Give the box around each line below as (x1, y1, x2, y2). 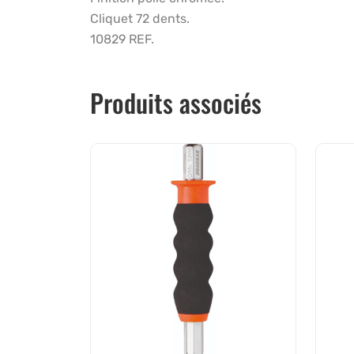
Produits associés (90, 83, 262, 121)
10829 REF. (90, 31, 154, 47)
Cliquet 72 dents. (90, 10, 190, 26)
